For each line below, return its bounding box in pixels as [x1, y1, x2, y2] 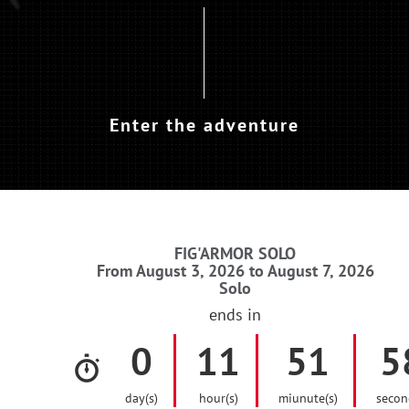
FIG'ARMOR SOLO [174, 243, 296, 264]
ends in [209, 304, 261, 325]
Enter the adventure [110, 111, 299, 134]
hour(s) [198, 390, 238, 407]
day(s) [125, 390, 159, 407]
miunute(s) [278, 390, 338, 407]
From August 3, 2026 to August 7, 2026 [96, 260, 374, 281]
